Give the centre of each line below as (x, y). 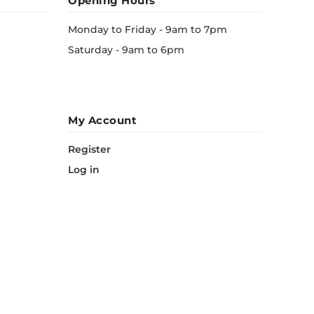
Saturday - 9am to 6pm (126, 50)
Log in (84, 170)
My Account (102, 120)
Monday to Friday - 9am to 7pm (148, 29)
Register (89, 149)
